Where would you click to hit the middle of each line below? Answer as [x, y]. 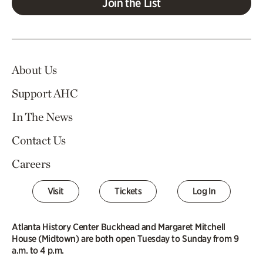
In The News [42, 117]
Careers [31, 163]
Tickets [128, 191]
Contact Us [39, 140]
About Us [34, 70]
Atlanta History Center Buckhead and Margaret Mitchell [119, 227]
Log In [204, 191]
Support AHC [45, 93]
